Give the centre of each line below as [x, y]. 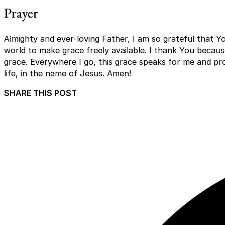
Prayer [21, 13]
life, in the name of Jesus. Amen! [68, 73]
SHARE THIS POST [40, 93]
